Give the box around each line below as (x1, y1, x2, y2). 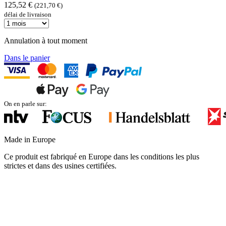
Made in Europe (4, 135, 55, 144)
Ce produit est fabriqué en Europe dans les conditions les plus (4, 152, 199, 161)
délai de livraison (4, 11, 51, 19)
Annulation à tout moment (4, 36, 87, 45)
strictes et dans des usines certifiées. (4, 161, 117, 171)
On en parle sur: (4, 100, 47, 108)
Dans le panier (4, 53, 50, 63)
